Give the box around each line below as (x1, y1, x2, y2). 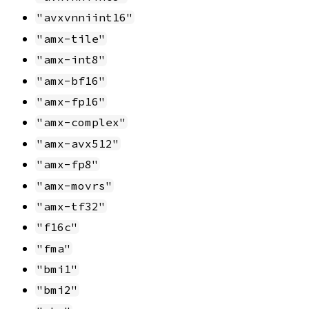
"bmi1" (37, 262, 78, 277)
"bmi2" (37, 283, 78, 297)
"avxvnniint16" (37, 10, 133, 25)
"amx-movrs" (37, 178, 112, 192)
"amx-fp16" (37, 94, 106, 108)
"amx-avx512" (37, 136, 119, 150)
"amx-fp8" (37, 157, 99, 172)
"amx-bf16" (37, 73, 106, 88)
